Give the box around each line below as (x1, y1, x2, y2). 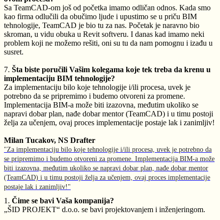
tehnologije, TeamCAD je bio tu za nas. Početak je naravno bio (4, 21, 199, 29)
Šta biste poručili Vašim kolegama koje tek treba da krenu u (12, 65, 211, 74)
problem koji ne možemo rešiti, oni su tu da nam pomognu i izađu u (4, 39, 213, 47)
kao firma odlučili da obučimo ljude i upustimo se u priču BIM (4, 12, 197, 21)
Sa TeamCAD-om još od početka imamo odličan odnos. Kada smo (4, 3, 211, 12)
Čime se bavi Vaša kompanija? (12, 196, 114, 205)
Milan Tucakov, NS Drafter (4, 136, 95, 144)
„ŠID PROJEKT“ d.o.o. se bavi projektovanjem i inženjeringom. (4, 205, 205, 214)
